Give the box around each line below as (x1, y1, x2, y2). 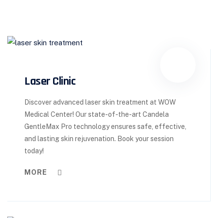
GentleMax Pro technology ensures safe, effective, (24, 122, 186, 130)
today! (24, 146, 44, 155)
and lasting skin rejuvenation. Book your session (24, 134, 174, 143)
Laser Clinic (24, 73, 75, 89)
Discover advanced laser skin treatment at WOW (24, 98, 176, 106)
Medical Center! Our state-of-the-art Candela (24, 110, 169, 118)
